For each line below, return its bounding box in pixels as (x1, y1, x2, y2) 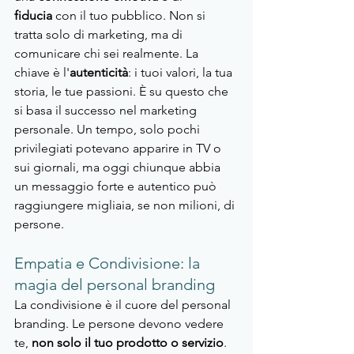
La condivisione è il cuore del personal (14, 297, 234, 313)
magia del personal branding (14, 275, 215, 295)
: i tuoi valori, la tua (128, 65, 235, 81)
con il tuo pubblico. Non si (52, 8, 209, 24)
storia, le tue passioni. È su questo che (14, 84, 232, 100)
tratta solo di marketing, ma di (14, 27, 186, 43)
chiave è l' (14, 65, 70, 81)
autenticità (70, 65, 128, 81)
